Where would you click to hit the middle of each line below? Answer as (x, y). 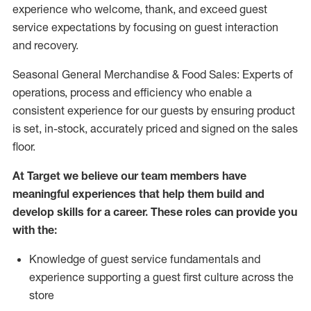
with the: (35, 230)
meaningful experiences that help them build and (138, 194)
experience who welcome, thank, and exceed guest (140, 9)
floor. (24, 146)
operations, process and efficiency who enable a (132, 92)
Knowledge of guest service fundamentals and (145, 259)
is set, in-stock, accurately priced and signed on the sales (155, 128)
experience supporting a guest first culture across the (161, 277)
